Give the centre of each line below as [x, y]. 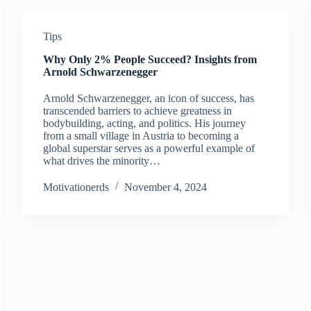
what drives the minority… [102, 161]
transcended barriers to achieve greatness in [138, 111]
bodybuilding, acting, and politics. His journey [145, 123]
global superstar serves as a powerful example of [149, 148]
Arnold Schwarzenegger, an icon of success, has [149, 98]
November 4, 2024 [166, 187]
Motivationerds [76, 187]
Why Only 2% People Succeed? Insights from [150, 59]
